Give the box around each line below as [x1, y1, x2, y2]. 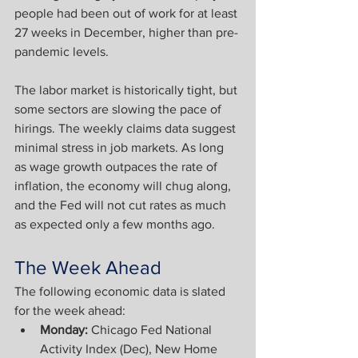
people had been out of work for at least [14, 6, 241, 20]
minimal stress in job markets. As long [14, 141, 227, 154]
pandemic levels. [14, 45, 112, 58]
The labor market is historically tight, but [14, 83, 241, 97]
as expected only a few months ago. [14, 217, 215, 231]
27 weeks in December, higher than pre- [14, 26, 238, 39]
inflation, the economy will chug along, [14, 179, 234, 193]
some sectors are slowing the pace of [14, 102, 225, 116]
